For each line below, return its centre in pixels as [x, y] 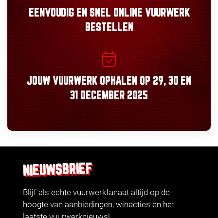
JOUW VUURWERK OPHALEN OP [90, 81]
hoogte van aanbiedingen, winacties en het [99, 204]
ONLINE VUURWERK [150, 13]
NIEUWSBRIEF [58, 170]
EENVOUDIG [51, 13]
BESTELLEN [109, 28]
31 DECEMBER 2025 [109, 96]
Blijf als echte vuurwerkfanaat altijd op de [96, 192]
